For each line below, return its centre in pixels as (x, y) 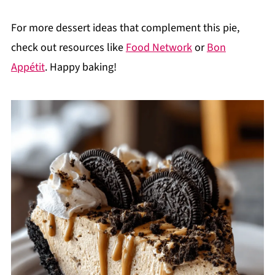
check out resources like (68, 48)
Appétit (28, 68)
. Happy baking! (80, 68)
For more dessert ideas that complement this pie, (125, 28)
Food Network (159, 48)
